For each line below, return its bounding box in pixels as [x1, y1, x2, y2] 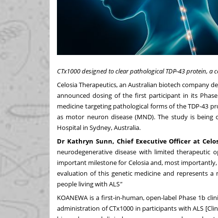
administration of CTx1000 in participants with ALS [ [57, 203, 207, 213]
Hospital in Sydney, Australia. [57, 123, 141, 132]
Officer [169, 136, 191, 145]
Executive [135, 136, 167, 145]
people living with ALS [57, 179, 120, 188]
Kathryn [67, 136, 93, 145]
